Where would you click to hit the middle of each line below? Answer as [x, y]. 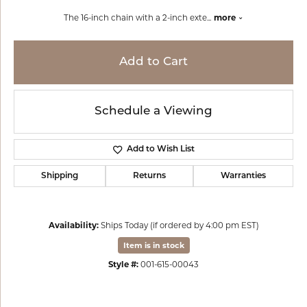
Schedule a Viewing [153, 111]
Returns [149, 176]
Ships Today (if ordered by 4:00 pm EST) [180, 225]
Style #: [123, 265]
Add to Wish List [160, 149]
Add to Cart [153, 62]
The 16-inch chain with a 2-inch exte [135, 18]
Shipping [60, 176]
